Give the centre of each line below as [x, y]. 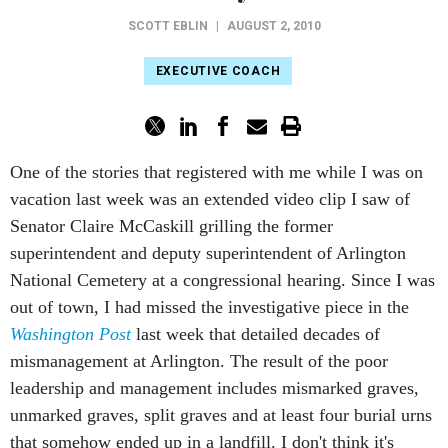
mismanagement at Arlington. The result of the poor [199, 361]
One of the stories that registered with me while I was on [216, 172]
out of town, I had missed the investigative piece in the [209, 307]
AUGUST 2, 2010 [273, 26]
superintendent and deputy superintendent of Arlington [208, 253]
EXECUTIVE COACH [218, 71]
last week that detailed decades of [255, 334]
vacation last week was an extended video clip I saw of [210, 199]
